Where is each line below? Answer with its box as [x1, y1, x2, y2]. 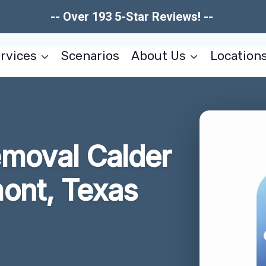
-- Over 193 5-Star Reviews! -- [50, 9, 216, 24]
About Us [131, 48, 186, 63]
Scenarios [61, 48, 120, 63]
